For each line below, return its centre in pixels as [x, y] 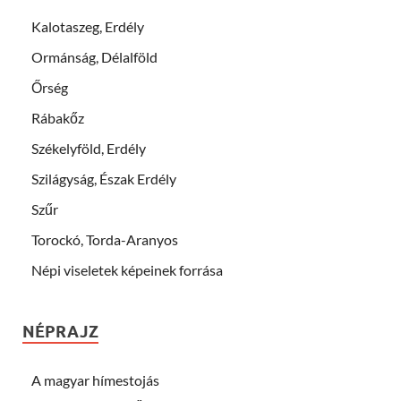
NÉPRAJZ [60, 331]
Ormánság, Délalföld [94, 56]
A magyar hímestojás [95, 380]
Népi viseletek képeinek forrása [127, 269]
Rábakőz [58, 117]
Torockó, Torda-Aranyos [105, 239]
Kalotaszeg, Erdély [88, 26]
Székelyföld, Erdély [89, 148]
